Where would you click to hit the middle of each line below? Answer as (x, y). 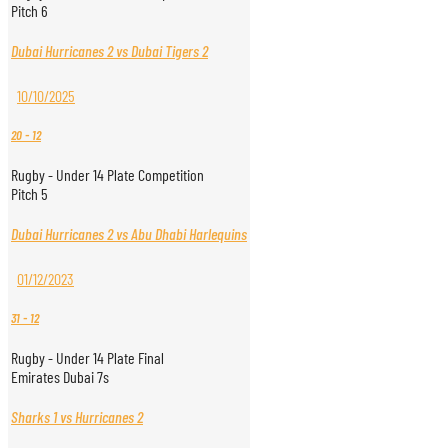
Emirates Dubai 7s (60, 376)
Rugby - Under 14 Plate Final (87, 357)
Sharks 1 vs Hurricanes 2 (77, 417)
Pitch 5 (29, 193)
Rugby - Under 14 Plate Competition (107, 174)
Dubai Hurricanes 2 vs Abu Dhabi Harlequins (129, 234)
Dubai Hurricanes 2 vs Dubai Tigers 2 (109, 51)
